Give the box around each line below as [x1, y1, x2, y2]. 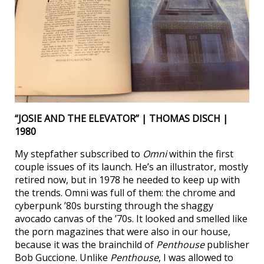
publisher [204, 237, 249, 251]
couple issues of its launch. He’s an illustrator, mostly [15, 160, 248, 173]
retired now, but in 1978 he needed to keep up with [15, 173, 240, 186]
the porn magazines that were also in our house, [15, 225, 230, 238]
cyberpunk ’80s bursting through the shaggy [15, 199, 213, 212]
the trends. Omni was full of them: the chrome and [15, 186, 235, 199]
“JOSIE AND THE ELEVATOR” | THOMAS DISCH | [15, 111, 228, 125]
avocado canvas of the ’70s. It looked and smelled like [15, 212, 247, 225]
